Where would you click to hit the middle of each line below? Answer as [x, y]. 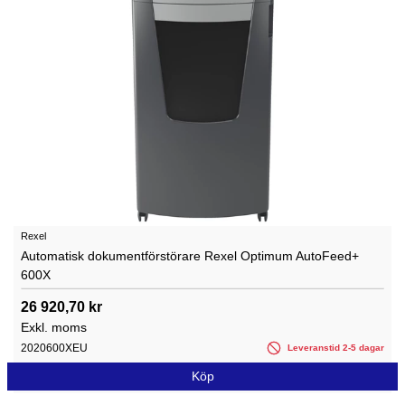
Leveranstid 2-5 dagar [334, 347]
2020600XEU [54, 348]
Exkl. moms [54, 327]
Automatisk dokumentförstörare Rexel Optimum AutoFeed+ [190, 255]
